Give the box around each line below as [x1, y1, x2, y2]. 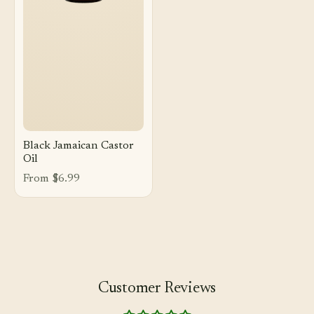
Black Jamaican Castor [23, 140, 134, 151]
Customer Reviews [97, 280, 217, 296]
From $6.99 [23, 173, 80, 184]
